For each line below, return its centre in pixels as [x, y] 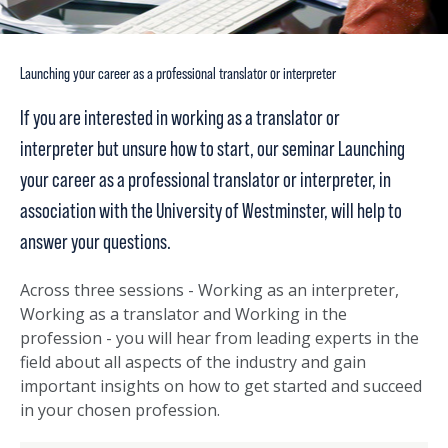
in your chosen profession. [122, 410]
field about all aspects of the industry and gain [193, 362]
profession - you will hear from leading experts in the [219, 338]
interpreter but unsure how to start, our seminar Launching [212, 149]
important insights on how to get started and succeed [221, 386]
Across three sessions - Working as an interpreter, [209, 290]
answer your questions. [97, 242]
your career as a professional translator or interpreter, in [205, 180]
